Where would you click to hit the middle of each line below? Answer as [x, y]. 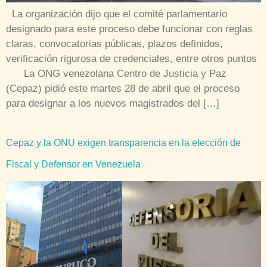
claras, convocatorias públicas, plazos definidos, [114, 44]
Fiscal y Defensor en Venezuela [73, 164]
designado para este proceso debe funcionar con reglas [129, 29]
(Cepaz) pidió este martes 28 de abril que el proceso [123, 89]
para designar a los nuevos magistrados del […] [113, 104]
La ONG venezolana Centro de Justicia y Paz [116, 74]
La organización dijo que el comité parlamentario [117, 14]
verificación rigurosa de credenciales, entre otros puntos [131, 59]
